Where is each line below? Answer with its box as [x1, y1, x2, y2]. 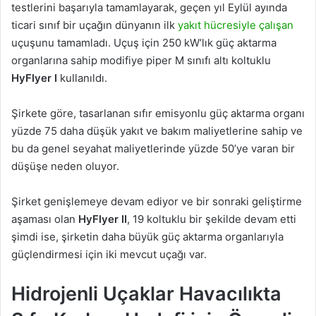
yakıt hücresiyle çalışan [175, 18, 293, 32]
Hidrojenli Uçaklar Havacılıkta [11, 281, 281, 305]
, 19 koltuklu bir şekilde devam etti [127, 212, 296, 226]
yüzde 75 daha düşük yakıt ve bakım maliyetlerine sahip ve [11, 123, 303, 138]
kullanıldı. [60, 71, 107, 85]
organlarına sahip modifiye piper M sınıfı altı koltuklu [11, 53, 271, 67]
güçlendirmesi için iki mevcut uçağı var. [11, 247, 207, 261]
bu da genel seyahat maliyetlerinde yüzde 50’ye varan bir [11, 141, 295, 155]
